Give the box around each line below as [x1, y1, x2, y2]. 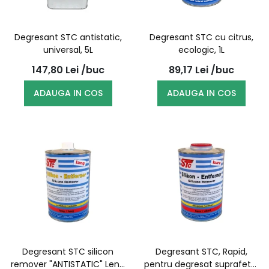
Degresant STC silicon [22, 246, 113, 258]
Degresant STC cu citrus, [149, 31, 253, 43]
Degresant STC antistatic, [14, 31, 122, 43]
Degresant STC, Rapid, [155, 246, 247, 258]
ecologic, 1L [178, 44, 225, 56]
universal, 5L [43, 44, 93, 56]
